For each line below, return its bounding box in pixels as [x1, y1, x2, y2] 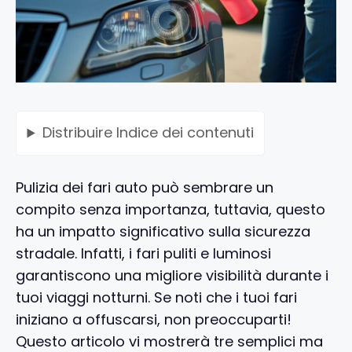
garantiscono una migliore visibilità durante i [16, 265, 328, 285]
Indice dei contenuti [115, 123, 254, 143]
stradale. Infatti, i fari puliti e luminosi [16, 243, 271, 263]
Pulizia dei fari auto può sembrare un [16, 177, 273, 197]
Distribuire [42, 123, 116, 143]
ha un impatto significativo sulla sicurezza [16, 221, 310, 241]
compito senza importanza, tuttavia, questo [16, 199, 325, 219]
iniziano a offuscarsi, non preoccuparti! [16, 309, 291, 329]
